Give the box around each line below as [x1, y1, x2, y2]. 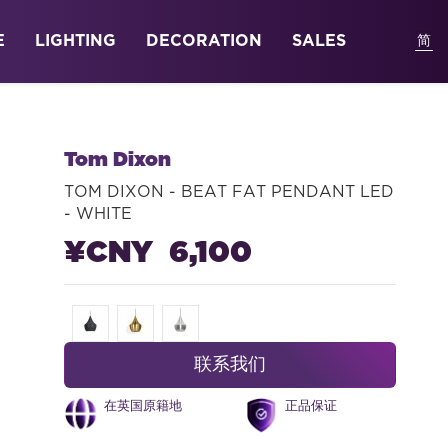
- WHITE [63, 207, 132, 222]
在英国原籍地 [103, 400, 182, 413]
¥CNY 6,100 [63, 238, 252, 268]
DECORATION [146, 33, 262, 49]
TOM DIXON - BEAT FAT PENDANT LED [63, 185, 394, 200]
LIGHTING [35, 33, 116, 49]
